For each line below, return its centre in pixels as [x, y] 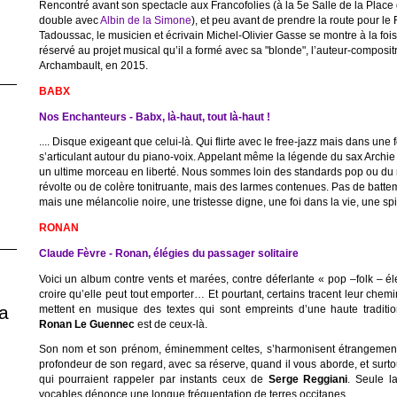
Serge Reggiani [308, 379]
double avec [69, 20]
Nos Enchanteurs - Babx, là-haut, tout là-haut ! [154, 116]
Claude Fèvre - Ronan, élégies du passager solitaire [168, 253]
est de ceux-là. [171, 323]
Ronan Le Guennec [86, 323]
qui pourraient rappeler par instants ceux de [153, 379]
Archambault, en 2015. [93, 65]
